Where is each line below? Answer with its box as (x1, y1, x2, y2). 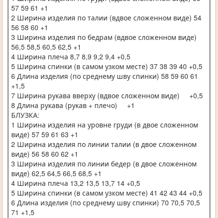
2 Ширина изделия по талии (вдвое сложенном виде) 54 (11, 12, 201, 22)
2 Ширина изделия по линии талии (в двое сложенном (11, 139, 197, 149)
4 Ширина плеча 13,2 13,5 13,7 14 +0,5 (11, 178, 140, 188)
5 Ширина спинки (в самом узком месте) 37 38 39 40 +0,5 (11, 61, 202, 71)
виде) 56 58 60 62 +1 (11, 148, 78, 159)
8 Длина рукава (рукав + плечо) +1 (11, 100, 135, 110)
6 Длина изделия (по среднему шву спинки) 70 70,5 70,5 (11, 197, 200, 207)
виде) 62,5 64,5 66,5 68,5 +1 (11, 168, 102, 178)
